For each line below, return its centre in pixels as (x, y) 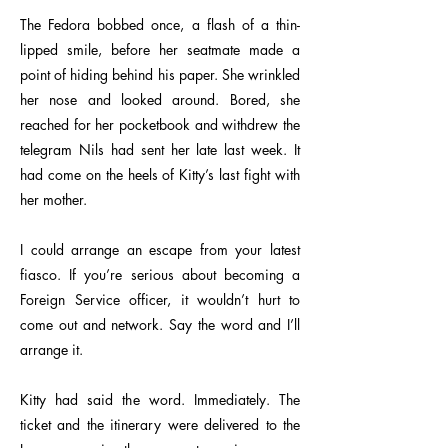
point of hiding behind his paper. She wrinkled (160, 74)
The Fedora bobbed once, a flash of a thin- (160, 24)
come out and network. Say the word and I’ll (160, 324)
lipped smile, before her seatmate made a (160, 49)
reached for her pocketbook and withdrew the (160, 124)
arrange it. (51, 349)
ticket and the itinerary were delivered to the (160, 424)
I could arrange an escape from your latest (160, 249)
